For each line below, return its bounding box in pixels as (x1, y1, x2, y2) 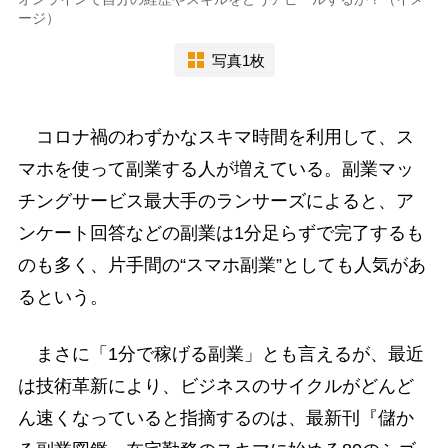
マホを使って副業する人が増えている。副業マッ (17, 159, 414, 180)
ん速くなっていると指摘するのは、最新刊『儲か (17, 408, 414, 429)
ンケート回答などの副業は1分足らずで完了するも (17, 223, 424, 244)
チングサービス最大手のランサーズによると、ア (17, 191, 414, 212)
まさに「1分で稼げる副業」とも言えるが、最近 (17, 344, 424, 365)
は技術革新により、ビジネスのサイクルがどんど (17, 376, 414, 397)
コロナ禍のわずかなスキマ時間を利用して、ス (17, 127, 414, 148)
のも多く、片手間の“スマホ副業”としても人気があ (17, 255, 426, 276)
